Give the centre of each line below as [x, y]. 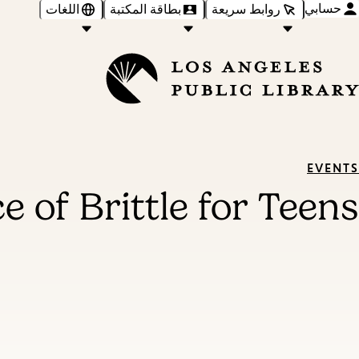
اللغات [63, 9]
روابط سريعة [246, 9]
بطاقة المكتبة [145, 9]
